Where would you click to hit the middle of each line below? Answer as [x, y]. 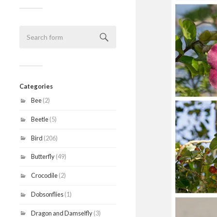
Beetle [40, 119]
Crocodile [44, 176]
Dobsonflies [47, 194]
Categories [36, 86]
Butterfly [43, 157]
